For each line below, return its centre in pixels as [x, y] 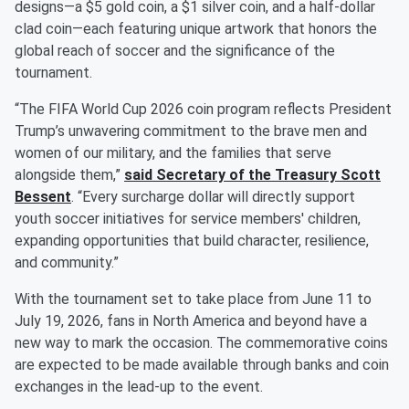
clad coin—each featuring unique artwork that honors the [196, 29]
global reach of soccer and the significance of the [175, 51]
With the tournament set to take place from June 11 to [193, 299]
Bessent [43, 197]
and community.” [67, 263]
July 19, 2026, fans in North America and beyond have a [191, 321]
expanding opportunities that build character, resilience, [192, 241]
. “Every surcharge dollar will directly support [213, 197]
